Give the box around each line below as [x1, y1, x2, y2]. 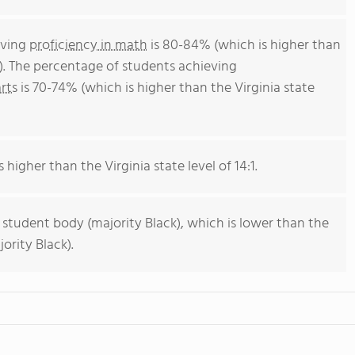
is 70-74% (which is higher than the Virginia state [17, 77, 315, 100]
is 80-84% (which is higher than [147, 34, 341, 57]
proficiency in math [29, 34, 147, 57]
